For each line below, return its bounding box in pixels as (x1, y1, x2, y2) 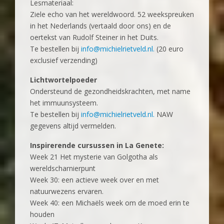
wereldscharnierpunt (30, 163, 95, 173)
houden (30, 209, 54, 219)
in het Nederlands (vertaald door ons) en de (30, 21, 171, 31)
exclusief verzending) (30, 55, 97, 65)
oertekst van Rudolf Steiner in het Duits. (30, 32, 158, 42)
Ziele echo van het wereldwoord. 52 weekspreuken (30, 9, 194, 19)
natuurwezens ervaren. (30, 186, 103, 196)
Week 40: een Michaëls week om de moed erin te (30, 198, 189, 208)
